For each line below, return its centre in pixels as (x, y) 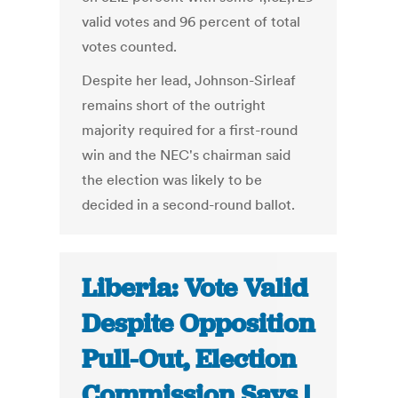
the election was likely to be (172, 180)
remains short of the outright (174, 105)
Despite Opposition (199, 324)
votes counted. (130, 47)
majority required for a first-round (190, 130)
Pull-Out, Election (189, 359)
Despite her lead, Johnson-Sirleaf (189, 80)
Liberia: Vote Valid (195, 288)
